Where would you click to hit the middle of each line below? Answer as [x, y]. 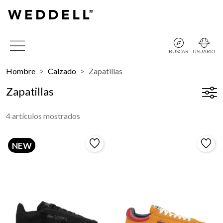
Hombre [21, 71]
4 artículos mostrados [43, 116]
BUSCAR [179, 51]
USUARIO [204, 51]
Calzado [62, 71]
